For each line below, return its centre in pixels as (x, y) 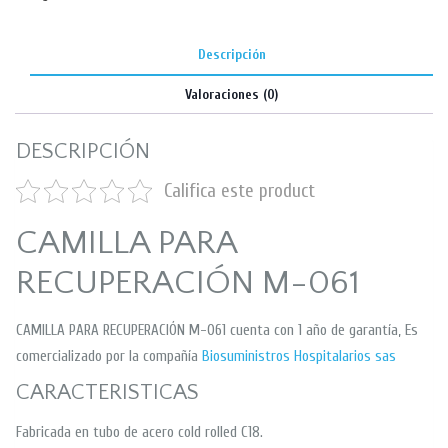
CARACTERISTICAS (107, 392)
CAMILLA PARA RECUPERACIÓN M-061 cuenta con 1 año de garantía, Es (217, 330)
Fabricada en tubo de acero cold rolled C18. (139, 432)
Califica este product (239, 190)
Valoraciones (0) (231, 94)
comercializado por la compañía (109, 356)
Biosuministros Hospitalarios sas (299, 356)
